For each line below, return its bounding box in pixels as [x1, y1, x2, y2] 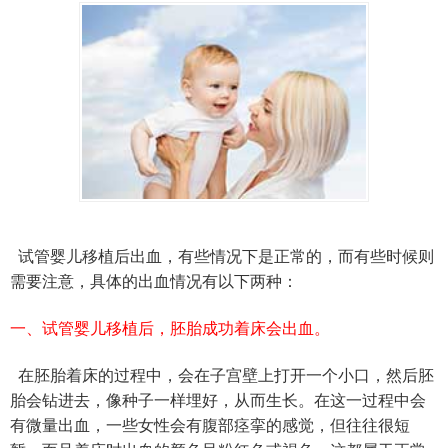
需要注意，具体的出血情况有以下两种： [10, 272, 298, 290]
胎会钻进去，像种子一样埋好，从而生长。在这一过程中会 [10, 391, 426, 409]
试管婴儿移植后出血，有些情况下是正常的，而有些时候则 [10, 247, 434, 265]
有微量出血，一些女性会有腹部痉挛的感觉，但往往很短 [10, 416, 410, 434]
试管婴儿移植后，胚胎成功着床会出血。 [42, 319, 330, 337]
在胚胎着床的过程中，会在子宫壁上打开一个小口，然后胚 [10, 366, 434, 384]
